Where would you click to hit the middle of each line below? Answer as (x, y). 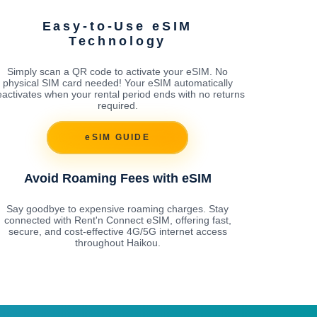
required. (117, 105)
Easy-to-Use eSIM (117, 26)
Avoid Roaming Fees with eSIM (117, 178)
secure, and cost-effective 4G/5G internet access (117, 231)
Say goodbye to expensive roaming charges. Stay (117, 208)
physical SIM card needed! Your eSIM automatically (117, 82)
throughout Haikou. (117, 242)
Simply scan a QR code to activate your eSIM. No (117, 71)
